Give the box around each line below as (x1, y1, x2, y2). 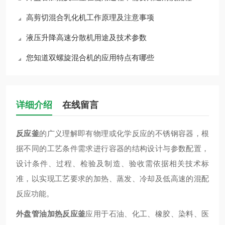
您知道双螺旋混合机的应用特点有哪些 (26, 53, 154, 62)
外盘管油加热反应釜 (16, 209, 86, 218)
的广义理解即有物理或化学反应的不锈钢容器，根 (39, 129, 209, 138)
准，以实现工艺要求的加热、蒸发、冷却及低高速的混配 (16, 174, 209, 183)
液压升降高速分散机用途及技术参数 (26, 33, 147, 42)
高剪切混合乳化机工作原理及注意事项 (26, 13, 154, 22)
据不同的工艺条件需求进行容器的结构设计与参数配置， (16, 144, 209, 153)
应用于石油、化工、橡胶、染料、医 (85, 209, 209, 218)
